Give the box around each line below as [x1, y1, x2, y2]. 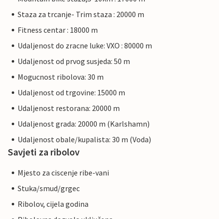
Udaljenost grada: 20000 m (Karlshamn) [18, 119, 150, 129]
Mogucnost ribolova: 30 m [18, 72, 104, 82]
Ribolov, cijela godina [18, 199, 88, 209]
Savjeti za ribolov [8, 146, 80, 158]
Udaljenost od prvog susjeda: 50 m [18, 56, 130, 66]
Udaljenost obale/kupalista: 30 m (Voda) [18, 134, 151, 145]
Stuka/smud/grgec [18, 183, 80, 194]
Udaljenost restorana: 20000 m [18, 103, 120, 113]
